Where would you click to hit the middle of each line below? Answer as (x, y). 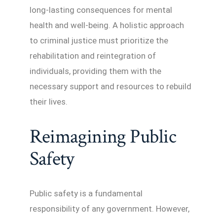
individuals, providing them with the (95, 71)
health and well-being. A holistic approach (107, 25)
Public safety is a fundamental (86, 193)
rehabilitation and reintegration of (93, 55)
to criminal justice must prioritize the (99, 40)
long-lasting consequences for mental (101, 10)
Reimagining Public (103, 136)
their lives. (49, 101)
